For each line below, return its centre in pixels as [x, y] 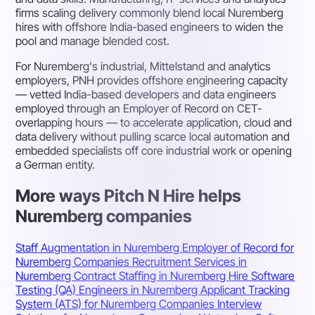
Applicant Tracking [245, 289]
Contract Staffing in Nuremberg [152, 275]
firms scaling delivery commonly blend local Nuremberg [150, 13]
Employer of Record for [238, 247]
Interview [240, 303]
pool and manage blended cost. [93, 41]
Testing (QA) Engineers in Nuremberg [108, 289]
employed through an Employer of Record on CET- [139, 109]
